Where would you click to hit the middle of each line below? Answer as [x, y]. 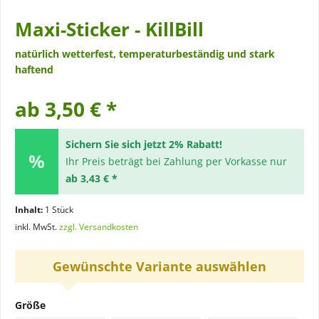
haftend [34, 69]
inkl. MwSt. [37, 227]
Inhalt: [30, 210]
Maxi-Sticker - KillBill [109, 29]
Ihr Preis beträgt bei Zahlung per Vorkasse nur [176, 161]
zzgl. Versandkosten [99, 227]
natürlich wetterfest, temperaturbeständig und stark [145, 54]
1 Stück [59, 210]
